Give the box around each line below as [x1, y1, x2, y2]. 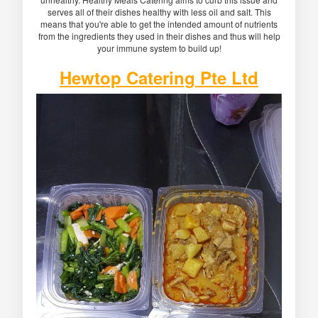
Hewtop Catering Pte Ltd [60, 65, 258, 90]
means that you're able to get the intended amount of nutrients [40, 18, 278, 31]
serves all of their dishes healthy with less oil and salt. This [47, 6, 271, 18]
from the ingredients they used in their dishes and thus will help [38, 30, 280, 43]
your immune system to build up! [97, 42, 221, 55]
